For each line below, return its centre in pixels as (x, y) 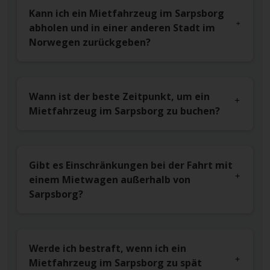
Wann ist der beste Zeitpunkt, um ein (119, 97)
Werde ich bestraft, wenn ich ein (108, 249)
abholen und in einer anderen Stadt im (122, 28)
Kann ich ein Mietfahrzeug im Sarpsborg (127, 14)
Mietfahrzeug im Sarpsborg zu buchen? (124, 111)
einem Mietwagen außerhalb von (110, 180)
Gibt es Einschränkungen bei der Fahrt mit (131, 165)
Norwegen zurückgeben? (90, 42)
